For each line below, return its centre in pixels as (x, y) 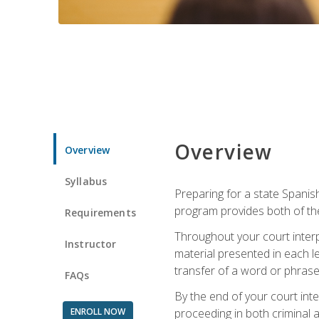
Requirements (100, 212)
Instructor (91, 244)
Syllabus (86, 181)
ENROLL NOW (98, 311)
